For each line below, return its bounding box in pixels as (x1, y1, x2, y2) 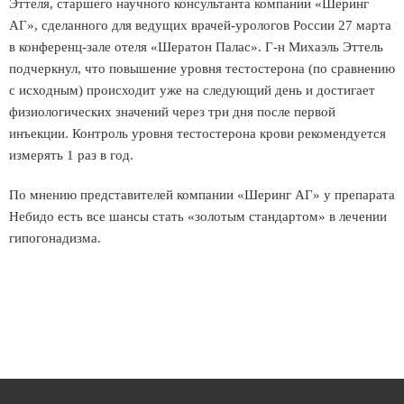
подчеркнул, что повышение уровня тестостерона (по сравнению (9, 61, 395, 76)
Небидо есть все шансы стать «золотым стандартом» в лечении (9, 209, 387, 224)
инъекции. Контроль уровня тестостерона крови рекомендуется (9, 126, 386, 141)
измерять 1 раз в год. (9, 148, 133, 162)
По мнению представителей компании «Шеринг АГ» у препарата (9, 188, 395, 202)
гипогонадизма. (9, 231, 101, 245)
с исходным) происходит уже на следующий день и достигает (9, 83, 375, 97)
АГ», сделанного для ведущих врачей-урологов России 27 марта (9, 18, 391, 32)
